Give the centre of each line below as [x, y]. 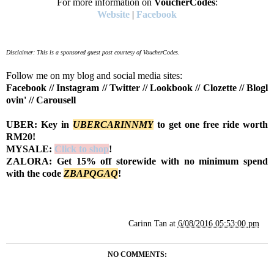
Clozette [220, 88]
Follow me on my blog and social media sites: [94, 76]
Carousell [56, 100]
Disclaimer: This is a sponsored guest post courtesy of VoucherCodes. [93, 53]
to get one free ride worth [211, 125]
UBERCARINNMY [113, 125]
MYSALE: [30, 149]
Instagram [78, 88]
